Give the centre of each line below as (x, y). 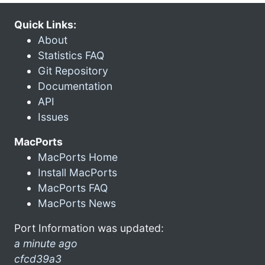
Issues (53, 117)
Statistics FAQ (71, 55)
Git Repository (73, 70)
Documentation (75, 86)
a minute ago (46, 243)
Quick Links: (45, 24)
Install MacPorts (77, 172)
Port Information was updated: (89, 228)
